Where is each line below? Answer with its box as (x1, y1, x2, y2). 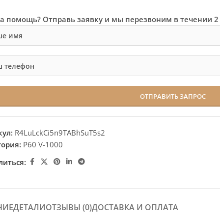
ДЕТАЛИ (13, 202, 46, 213)
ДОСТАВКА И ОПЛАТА (91, 202, 178, 213)
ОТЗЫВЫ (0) (45, 202, 92, 213)
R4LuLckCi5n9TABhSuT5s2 (15, 128, 106, 137)
